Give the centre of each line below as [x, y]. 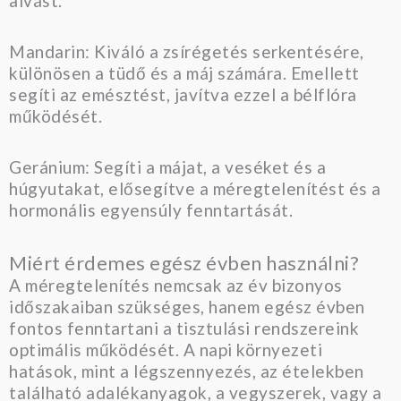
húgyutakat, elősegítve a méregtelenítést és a [195, 189]
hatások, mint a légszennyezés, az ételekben [187, 371]
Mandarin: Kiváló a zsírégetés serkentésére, [187, 52]
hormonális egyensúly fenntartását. [151, 210]
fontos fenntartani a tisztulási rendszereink [184, 328]
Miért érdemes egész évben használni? [184, 262]
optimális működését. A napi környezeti [166, 349]
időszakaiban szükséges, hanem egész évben [187, 306]
